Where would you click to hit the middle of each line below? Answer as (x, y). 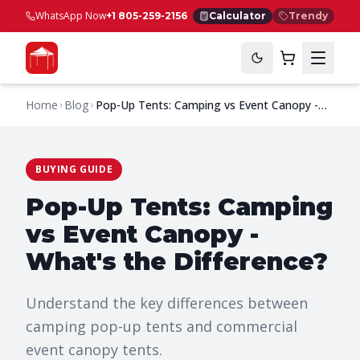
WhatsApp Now (71, 16)
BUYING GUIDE (74, 169)
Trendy (308, 16)
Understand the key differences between (167, 303)
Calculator (237, 16)
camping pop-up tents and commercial (162, 326)
